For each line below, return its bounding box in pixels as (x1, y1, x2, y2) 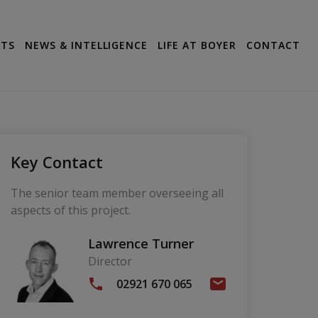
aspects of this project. (10, 202, 131, 219)
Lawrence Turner (87, 235, 194, 253)
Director (87, 253, 132, 270)
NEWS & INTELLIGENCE (24, 38, 148, 53)
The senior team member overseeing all (10, 185, 224, 202)
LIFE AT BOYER (158, 38, 237, 53)
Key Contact (10, 151, 103, 173)
